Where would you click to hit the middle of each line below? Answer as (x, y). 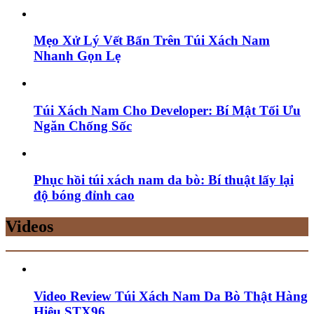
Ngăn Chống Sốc (83, 125)
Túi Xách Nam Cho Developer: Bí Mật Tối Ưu (167, 110)
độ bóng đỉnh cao (84, 196)
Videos (29, 227)
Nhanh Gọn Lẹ (77, 56)
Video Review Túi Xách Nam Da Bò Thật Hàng (171, 296)
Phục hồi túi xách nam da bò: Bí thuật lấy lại (164, 180)
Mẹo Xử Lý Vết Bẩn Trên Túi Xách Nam (152, 41)
